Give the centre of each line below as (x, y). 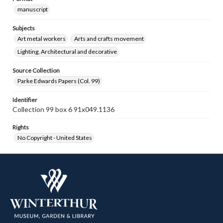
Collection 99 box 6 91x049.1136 (63, 109)
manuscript (33, 9)
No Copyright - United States (55, 138)
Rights (21, 127)
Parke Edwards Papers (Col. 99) (59, 81)
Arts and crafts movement (109, 39)
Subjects (24, 28)
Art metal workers (42, 39)
